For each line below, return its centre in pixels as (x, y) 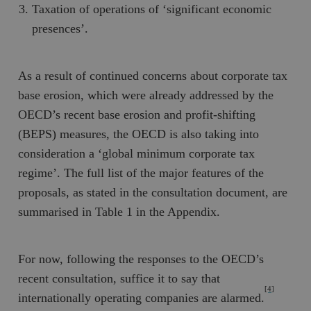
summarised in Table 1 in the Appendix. (119, 211)
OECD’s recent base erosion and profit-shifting (137, 114)
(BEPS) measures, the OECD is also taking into (139, 134)
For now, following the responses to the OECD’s (141, 259)
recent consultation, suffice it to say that (119, 278)
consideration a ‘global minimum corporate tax (137, 153)
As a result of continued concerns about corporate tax (153, 75)
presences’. (60, 28)
